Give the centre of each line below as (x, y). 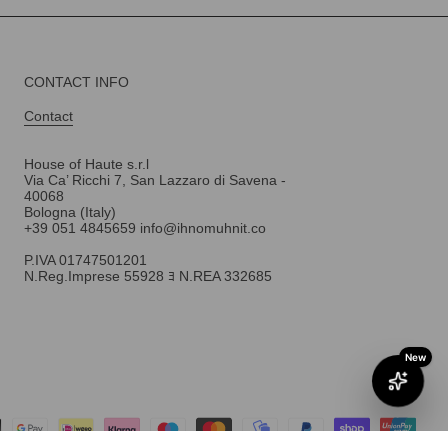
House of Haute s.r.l (87, 164)
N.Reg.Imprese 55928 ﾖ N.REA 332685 (148, 276)
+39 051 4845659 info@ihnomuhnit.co (145, 228)
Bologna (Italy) (70, 212)
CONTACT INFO (77, 82)
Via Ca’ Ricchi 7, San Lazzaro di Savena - (155, 180)
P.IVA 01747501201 (86, 260)
